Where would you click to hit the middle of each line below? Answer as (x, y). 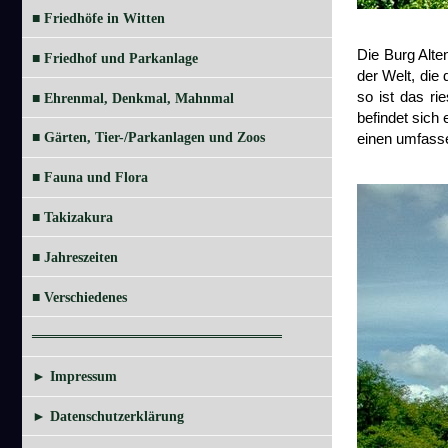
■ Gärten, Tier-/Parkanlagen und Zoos (148, 138)
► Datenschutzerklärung (108, 416)
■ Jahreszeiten (75, 257)
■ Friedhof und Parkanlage (115, 58)
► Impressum (74, 377)
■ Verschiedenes (79, 297)
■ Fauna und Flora (90, 178)
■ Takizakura (72, 217)
